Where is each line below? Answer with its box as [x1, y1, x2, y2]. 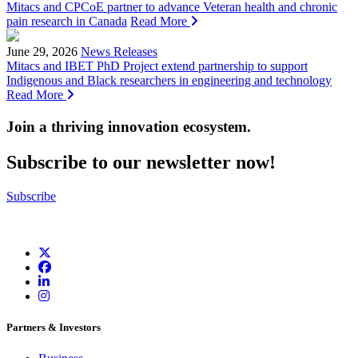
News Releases [81, 45, 157, 59]
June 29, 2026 [6, 45, 78, 59]
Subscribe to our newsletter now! [6, 152, 276, 173]
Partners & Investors [6, 321, 101, 334]
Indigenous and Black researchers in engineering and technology [6, 74, 332, 88]
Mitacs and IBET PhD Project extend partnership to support [6, 59, 308, 74]
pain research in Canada [6, 14, 127, 29]
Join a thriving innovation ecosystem [6, 118, 247, 136]
